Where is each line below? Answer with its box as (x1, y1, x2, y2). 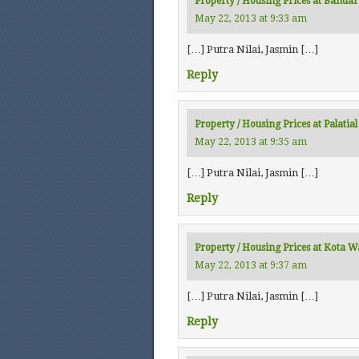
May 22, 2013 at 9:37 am (195, 260, 307, 271)
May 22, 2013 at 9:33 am (195, 13, 307, 24)
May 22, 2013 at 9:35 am (195, 136, 307, 147)
